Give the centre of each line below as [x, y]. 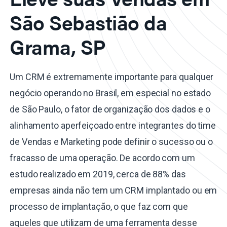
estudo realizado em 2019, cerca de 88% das [98, 174]
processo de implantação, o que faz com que [99, 207]
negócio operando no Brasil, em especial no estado [110, 93]
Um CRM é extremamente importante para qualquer [112, 77]
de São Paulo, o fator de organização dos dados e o [110, 109]
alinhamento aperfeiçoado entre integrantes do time [113, 126]
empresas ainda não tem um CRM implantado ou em [113, 191]
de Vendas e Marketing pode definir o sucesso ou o [111, 142]
